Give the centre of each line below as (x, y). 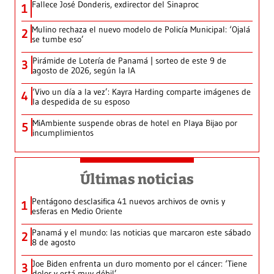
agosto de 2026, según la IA (84, 71)
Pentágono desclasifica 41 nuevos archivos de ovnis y (128, 202)
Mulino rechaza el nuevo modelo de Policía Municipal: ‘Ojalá (141, 30)
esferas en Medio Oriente (77, 211)
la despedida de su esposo (81, 102)
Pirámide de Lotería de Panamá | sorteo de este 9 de (129, 61)
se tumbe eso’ (58, 39)
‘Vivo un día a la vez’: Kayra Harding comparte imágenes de (142, 92)
